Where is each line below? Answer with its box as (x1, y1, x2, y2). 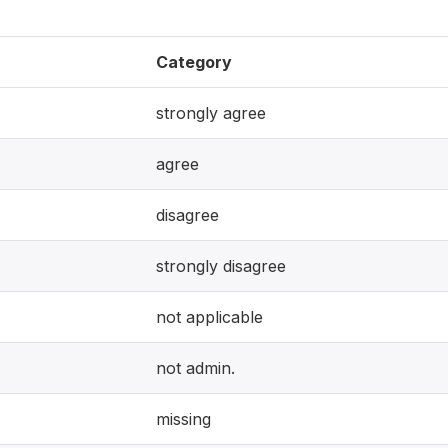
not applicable (156, 307, 263, 327)
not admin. (156, 358, 235, 378)
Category (156, 52, 232, 72)
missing (156, 409, 211, 429)
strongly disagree (156, 256, 286, 276)
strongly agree (156, 103, 266, 123)
